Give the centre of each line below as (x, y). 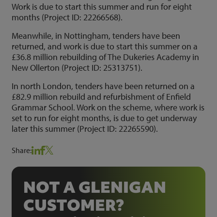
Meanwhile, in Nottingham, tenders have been (96, 35)
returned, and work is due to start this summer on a (105, 46)
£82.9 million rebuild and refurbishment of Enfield (101, 96)
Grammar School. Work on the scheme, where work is (108, 107)
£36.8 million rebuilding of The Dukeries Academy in (105, 57)
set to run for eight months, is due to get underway (104, 118)
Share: (22, 150)
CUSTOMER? (74, 205)
